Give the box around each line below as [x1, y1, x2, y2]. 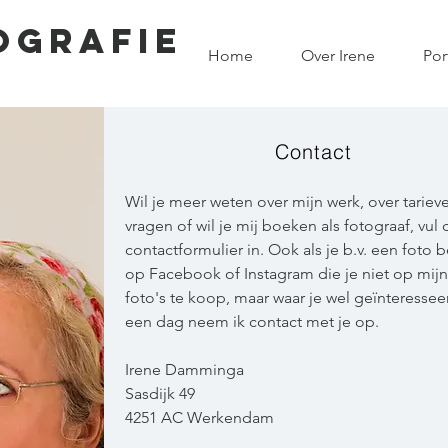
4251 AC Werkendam [124, 408, 274, 427]
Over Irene [301, 46, 375, 65]
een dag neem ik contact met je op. [124, 312, 379, 331]
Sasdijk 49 [124, 384, 195, 403]
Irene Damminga [124, 360, 244, 379]
